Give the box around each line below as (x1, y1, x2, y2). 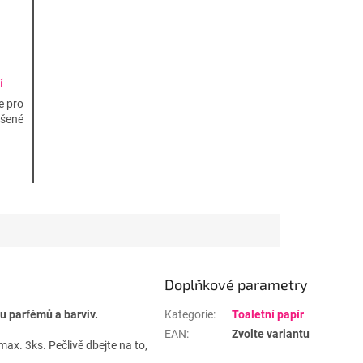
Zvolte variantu (232, 327, 310, 341)
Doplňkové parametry (164, 275, 308, 294)
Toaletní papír (232, 308, 304, 322)
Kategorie (164, 308, 213, 322)
